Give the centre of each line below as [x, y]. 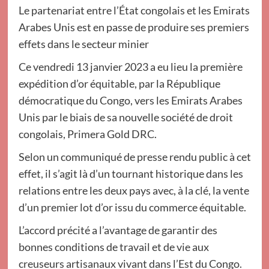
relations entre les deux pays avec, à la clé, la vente [134, 190]
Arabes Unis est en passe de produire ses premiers [134, 27]
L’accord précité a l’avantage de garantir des [118, 230]
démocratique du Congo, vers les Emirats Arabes [130, 100]
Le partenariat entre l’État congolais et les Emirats [134, 10]
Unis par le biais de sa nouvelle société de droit [125, 117]
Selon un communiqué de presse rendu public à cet [134, 157]
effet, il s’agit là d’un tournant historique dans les [131, 174]
